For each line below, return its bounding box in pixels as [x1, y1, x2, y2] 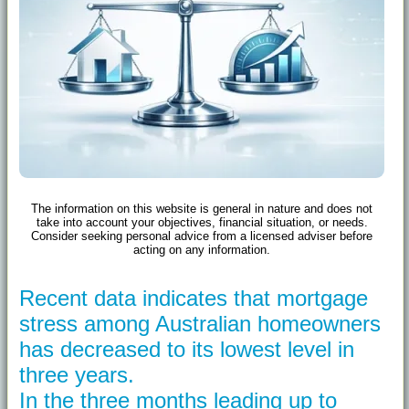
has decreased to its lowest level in [19, 337, 354, 362]
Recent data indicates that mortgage [19, 286, 368, 311]
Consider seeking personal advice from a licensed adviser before [31, 229, 372, 244]
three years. [19, 362, 134, 388]
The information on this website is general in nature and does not [31, 202, 372, 216]
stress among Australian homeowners [19, 311, 381, 337]
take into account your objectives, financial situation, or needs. [36, 215, 368, 230]
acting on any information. [133, 243, 270, 257]
